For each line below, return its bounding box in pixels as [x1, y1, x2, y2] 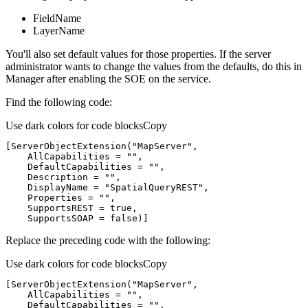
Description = [5, 172, 104, 183]
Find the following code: [5, 96, 112, 109]
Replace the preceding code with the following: [5, 234, 210, 247]
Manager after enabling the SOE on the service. [5, 73, 211, 85]
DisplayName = [5, 182, 104, 193]
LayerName [33, 25, 85, 37]
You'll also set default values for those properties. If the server [5, 48, 271, 60]
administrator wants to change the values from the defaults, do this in [5, 60, 302, 73]
